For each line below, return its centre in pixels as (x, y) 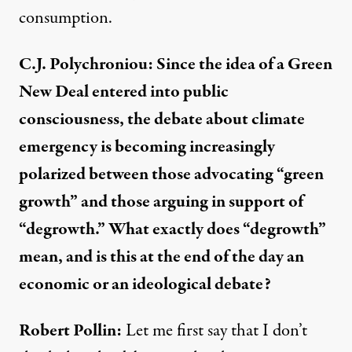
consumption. (66, 18)
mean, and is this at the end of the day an (161, 257)
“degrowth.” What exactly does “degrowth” (172, 230)
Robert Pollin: (70, 331)
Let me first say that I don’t (214, 331)
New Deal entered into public (124, 92)
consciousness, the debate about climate (162, 120)
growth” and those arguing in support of (161, 202)
